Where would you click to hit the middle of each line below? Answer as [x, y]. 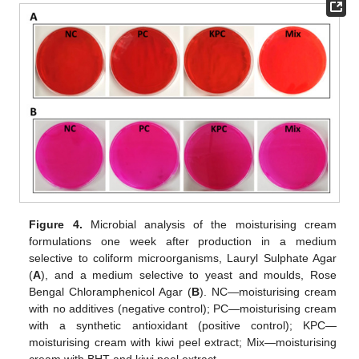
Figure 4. [56, 225]
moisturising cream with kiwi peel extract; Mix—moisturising [183, 343]
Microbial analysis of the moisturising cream [209, 225]
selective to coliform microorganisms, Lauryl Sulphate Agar [183, 258]
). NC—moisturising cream [268, 292]
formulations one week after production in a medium [183, 242]
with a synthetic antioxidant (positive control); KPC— [183, 326]
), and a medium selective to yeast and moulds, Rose [189, 275]
